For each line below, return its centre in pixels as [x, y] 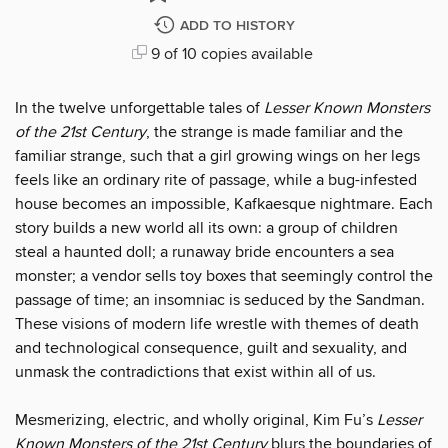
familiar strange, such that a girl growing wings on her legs [217, 155]
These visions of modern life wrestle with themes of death [217, 323]
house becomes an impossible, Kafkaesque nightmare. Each [224, 203]
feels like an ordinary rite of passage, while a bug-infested [216, 179]
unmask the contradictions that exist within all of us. [195, 371]
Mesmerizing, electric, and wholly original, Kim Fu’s [196, 419]
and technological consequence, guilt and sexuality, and [211, 347]
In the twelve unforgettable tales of [139, 107]
